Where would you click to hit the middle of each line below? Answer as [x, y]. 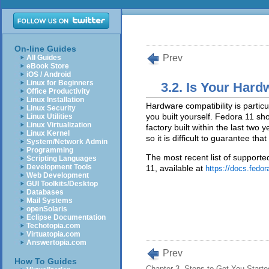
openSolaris [47, 209]
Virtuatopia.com [53, 234]
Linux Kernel [48, 133]
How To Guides [46, 261]
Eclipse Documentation [66, 217]
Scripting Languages [62, 159]
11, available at [176, 168]
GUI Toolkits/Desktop [62, 184]
